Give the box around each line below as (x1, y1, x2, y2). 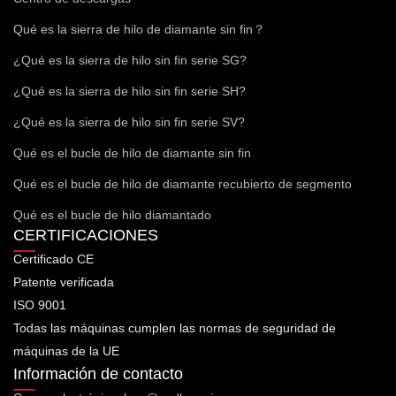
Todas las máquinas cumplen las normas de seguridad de (13, 320, 336, 335)
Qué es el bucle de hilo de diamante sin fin (13, 145, 251, 160)
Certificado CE (13, 251, 94, 266)
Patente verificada (13, 274, 114, 289)
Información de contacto (13, 364, 183, 383)
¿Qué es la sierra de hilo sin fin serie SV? (13, 114, 245, 129)
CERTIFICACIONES (13, 225, 158, 244)
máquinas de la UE (13, 343, 119, 358)
